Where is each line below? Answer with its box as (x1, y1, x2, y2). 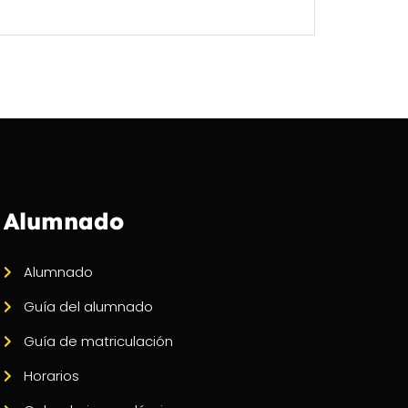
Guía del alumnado (24, 296, 154, 316)
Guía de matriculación (24, 331, 174, 351)
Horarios (24, 365, 80, 385)
